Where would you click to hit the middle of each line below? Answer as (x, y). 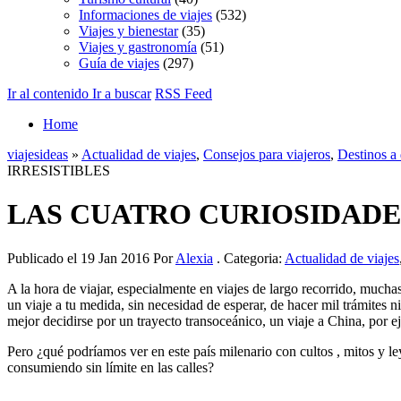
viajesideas (38, 154)
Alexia (194, 258)
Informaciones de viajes (145, 15)
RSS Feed (183, 94)
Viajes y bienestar (128, 31)
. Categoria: (249, 258)
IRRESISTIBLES (59, 171)
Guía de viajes (119, 63)
